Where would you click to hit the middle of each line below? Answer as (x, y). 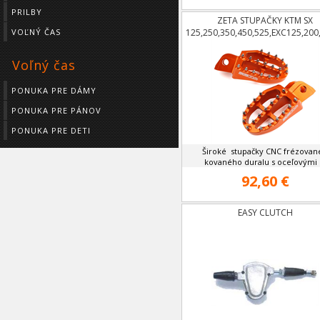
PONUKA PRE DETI (51, 130)
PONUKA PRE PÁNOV (56, 110)
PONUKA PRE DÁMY (54, 90)
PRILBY (27, 12)
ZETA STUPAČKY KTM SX (265, 20)
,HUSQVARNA (265, 45)
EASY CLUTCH (265, 212)
